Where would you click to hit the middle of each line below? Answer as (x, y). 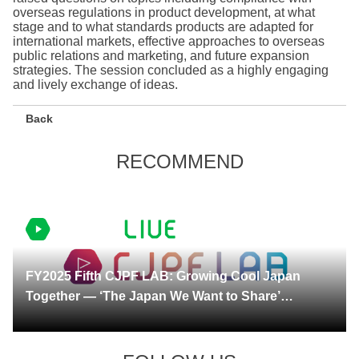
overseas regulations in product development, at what (164, 12)
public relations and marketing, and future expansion (161, 55)
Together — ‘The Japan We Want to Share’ (153, 296)
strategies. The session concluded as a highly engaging (171, 70)
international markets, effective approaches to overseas (169, 41)
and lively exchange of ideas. (95, 84)
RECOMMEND (179, 161)
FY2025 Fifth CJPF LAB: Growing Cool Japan (163, 276)
